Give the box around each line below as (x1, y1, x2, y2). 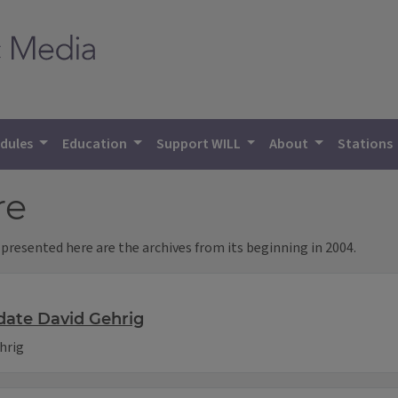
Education (62, 134, 131, 154)
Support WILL (155, 134, 243, 154)
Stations (338, 134, 396, 154)
